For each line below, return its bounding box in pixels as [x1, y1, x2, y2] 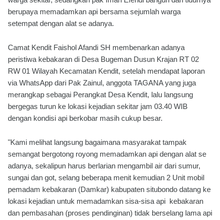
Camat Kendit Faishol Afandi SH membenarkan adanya [8, 43, 185, 52]
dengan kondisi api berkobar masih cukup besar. [8, 114, 163, 122]
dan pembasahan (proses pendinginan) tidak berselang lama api [8, 209, 212, 217]
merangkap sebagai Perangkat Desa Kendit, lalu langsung [8, 90, 193, 99]
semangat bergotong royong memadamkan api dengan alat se [8, 150, 206, 158]
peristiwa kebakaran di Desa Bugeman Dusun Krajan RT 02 [8, 55, 199, 63]
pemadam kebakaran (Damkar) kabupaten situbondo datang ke [8, 185, 211, 193]
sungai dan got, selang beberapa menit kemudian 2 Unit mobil [8, 173, 204, 182]
